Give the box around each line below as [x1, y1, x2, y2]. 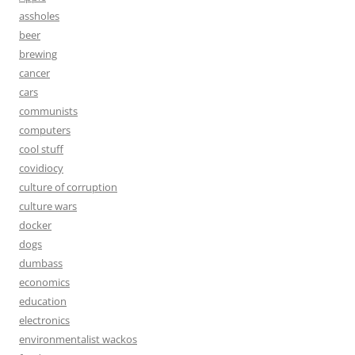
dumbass [19, 256, 63, 270]
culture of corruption [19, 180, 117, 194]
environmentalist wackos [19, 332, 137, 346]
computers [19, 123, 71, 137]
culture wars [19, 199, 77, 213]
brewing [19, 47, 57, 61]
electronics [19, 313, 70, 327]
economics [19, 275, 70, 289]
